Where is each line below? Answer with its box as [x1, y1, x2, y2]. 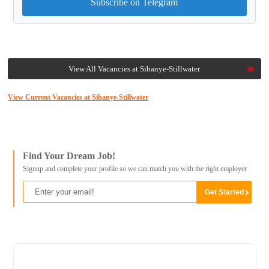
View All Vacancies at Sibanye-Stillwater [68, 64, 201, 74]
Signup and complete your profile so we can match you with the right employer [22, 165, 247, 174]
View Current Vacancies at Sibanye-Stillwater [8, 93, 149, 102]
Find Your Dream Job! [22, 151, 115, 162]
